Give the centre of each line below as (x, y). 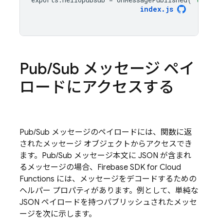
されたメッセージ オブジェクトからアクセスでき (106, 144)
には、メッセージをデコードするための (126, 179)
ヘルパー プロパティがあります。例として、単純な (109, 191)
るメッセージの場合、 (58, 167)
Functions (37, 179)
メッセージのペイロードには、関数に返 (121, 132)
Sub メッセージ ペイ (123, 69)
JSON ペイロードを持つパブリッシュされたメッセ (108, 202)
